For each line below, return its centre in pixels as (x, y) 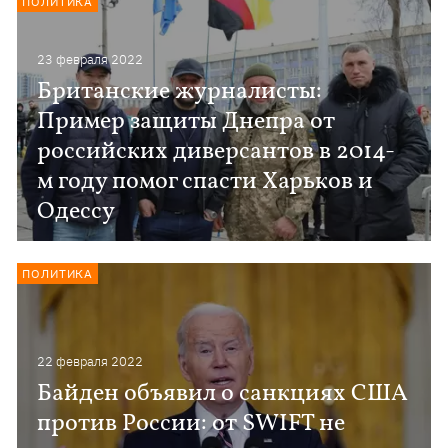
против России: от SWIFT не (191, 424)
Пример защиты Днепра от (186, 122)
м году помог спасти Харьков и (205, 182)
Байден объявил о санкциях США (223, 394)
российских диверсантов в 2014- (216, 152)
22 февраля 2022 (90, 361)
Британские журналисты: (180, 92)
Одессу (76, 212)
